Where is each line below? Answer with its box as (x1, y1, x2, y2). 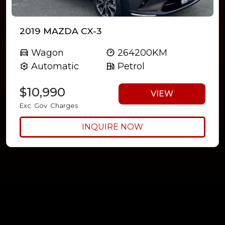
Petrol (115, 61, 145, 72)
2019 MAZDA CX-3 (20, 26, 102, 37)
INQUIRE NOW (82, 122, 143, 132)
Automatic (29, 61, 79, 72)
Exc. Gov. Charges (20, 101, 78, 110)
